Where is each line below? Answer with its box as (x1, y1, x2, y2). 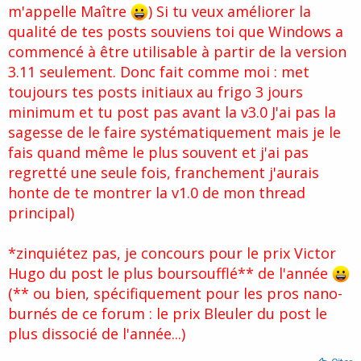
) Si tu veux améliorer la (148, 2, 311, 22)
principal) (8, 203, 74, 223)
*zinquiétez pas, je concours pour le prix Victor (8, 243, 336, 263)
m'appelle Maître (8, 2, 131, 22)
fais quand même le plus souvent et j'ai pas (8, 143, 309, 163)
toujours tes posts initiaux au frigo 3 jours (8, 82, 303, 102)
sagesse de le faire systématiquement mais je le (8, 122, 341, 143)
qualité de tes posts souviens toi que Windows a (8, 22, 343, 42)
